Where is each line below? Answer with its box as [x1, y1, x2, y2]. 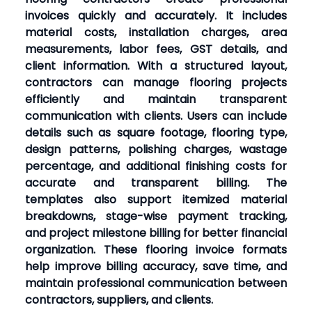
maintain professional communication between [25, 275, 287, 291]
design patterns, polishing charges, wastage [25, 141, 287, 157]
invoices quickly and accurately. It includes [25, 8, 287, 24]
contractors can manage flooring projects [25, 75, 287, 91]
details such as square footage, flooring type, [25, 125, 287, 141]
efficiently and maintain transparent [25, 91, 287, 107]
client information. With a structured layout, [25, 58, 287, 74]
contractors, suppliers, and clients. [25, 292, 213, 308]
